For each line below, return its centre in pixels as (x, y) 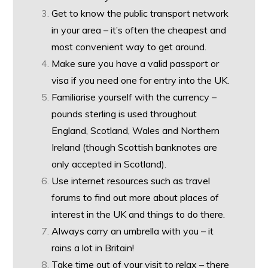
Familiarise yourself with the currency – (134, 97)
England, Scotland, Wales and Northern (136, 130)
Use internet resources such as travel (131, 181)
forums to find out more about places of (135, 197)
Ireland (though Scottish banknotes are (135, 147)
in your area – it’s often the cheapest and (139, 30)
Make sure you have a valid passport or (135, 63)
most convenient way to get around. (129, 47)
